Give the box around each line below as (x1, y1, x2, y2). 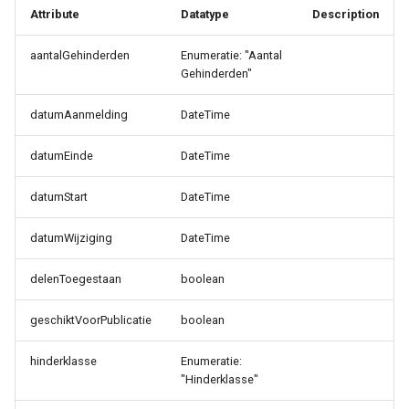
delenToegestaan (30, 272, 121, 286)
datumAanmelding (30, 108, 128, 121)
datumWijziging (30, 231, 112, 245)
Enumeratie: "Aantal (181, 48, 282, 62)
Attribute (30, 7, 79, 21)
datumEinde (30, 149, 93, 163)
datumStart (30, 190, 88, 204)
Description (312, 7, 379, 21)
